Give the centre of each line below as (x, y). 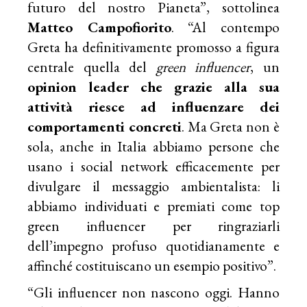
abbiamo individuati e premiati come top (153, 206)
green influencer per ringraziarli (153, 226)
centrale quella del (92, 67)
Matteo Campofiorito (99, 27)
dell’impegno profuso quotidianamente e (153, 246)
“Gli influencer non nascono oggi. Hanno (153, 293)
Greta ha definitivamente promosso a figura (153, 47)
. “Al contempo (225, 27)
